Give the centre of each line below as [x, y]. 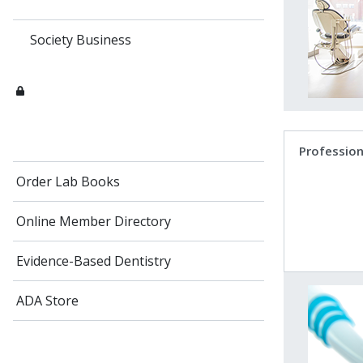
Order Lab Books [68, 181]
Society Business [80, 40]
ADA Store [47, 301]
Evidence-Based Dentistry [94, 261]
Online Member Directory [94, 221]
